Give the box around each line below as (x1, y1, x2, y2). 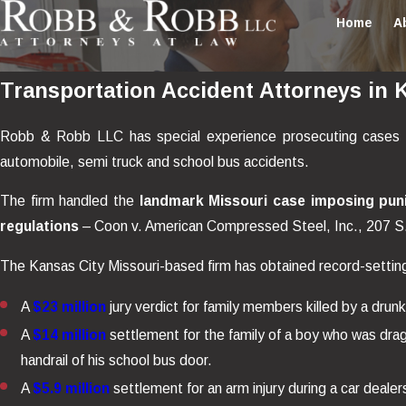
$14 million (33, 326, 107, 343)
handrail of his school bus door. (21, 352, 213, 368)
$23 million (33, 298, 107, 314)
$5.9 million (33, 381, 111, 397)
